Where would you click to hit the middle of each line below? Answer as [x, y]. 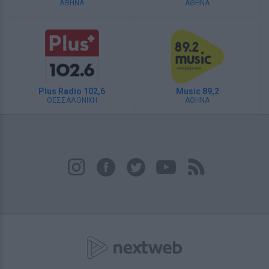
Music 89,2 [197, 91]
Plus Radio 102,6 [72, 91]
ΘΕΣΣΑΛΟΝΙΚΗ [72, 100]
